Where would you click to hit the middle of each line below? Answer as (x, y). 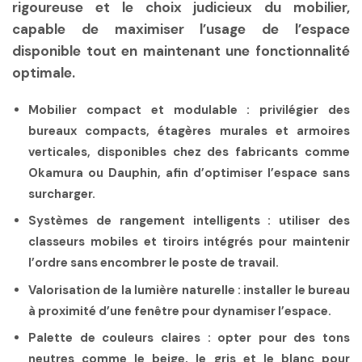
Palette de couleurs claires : (120, 337)
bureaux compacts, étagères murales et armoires (189, 130)
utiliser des (311, 221)
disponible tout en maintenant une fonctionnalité (181, 51)
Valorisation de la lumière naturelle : (135, 290)
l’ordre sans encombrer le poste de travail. (154, 263)
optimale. (44, 73)
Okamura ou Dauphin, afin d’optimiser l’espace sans (189, 173)
